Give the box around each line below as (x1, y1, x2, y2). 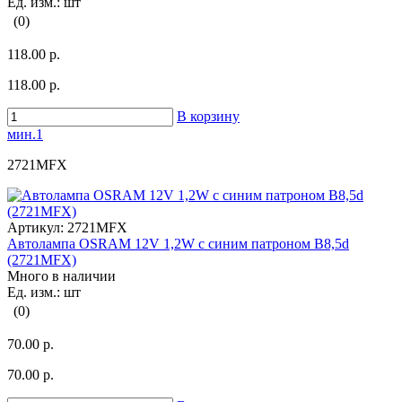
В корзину (177, 109, 240, 125)
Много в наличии (7, 268, 116, 284)
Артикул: (7, 220, 64, 236)
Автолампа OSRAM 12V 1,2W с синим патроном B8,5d (7, 236, 349, 252)
